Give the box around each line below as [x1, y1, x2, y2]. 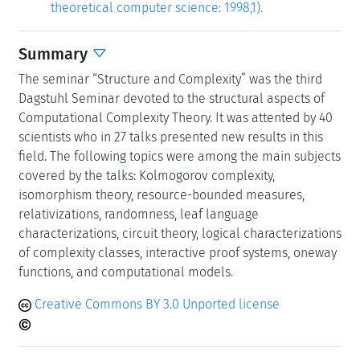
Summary [18, 44, 92, 63]
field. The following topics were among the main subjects [18, 149, 341, 164]
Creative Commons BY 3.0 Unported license [31, 297, 280, 312]
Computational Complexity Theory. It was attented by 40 [18, 110, 333, 125]
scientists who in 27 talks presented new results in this [18, 129, 323, 145]
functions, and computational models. [18, 264, 233, 280]
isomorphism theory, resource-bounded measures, [18, 187, 305, 202]
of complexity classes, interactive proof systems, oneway [18, 245, 337, 260]
